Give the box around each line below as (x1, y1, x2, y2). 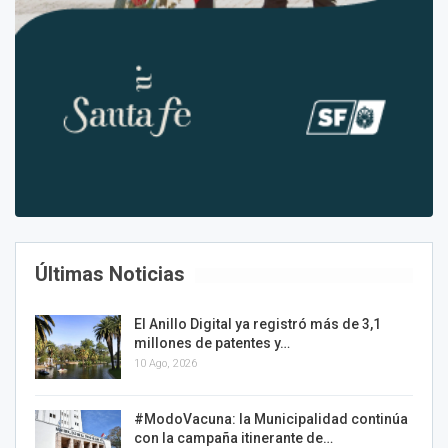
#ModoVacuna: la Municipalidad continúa (134, 411, 408, 428)
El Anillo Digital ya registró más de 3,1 (134, 316, 381, 333)
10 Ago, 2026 (134, 357, 197, 371)
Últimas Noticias (35, 262, 185, 287)
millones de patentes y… (134, 335, 290, 352)
